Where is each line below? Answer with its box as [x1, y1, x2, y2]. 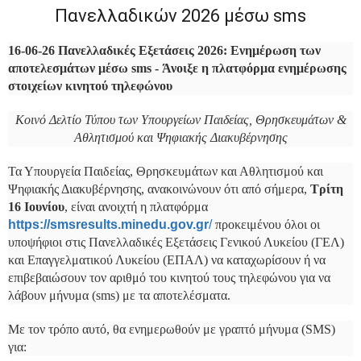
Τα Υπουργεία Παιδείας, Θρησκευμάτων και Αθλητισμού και [8, 164, 323, 178]
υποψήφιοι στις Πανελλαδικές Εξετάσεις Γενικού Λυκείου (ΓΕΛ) [8, 234, 344, 249]
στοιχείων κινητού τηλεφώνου [8, 78, 172, 93]
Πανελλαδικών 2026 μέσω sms [55, 5, 306, 26]
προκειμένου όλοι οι [212, 217, 320, 231]
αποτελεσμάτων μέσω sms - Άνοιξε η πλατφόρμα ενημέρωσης [8, 60, 346, 75]
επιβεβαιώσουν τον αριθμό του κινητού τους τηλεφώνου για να [8, 270, 330, 284]
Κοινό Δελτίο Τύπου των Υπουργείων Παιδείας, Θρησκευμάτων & [15, 112, 346, 127]
